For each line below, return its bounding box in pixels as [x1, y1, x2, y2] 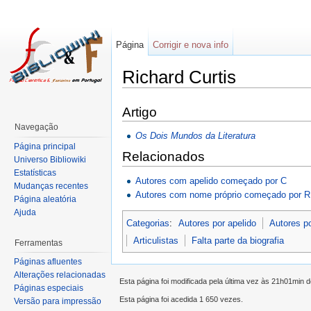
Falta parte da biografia [191, 235, 284, 246]
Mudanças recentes [14, 180, 88, 191]
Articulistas [133, 235, 178, 246]
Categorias [126, 217, 169, 228]
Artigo [122, 104, 157, 119]
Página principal [14, 141, 76, 151]
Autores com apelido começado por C [135, 176, 287, 187]
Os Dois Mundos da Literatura [135, 131, 256, 142]
